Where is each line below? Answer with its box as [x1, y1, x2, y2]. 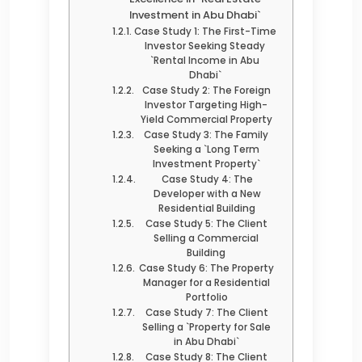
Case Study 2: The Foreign [141, 83, 271, 97]
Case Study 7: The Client [145, 305, 268, 319]
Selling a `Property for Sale [142, 320, 271, 334]
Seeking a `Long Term [153, 142, 259, 156]
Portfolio [185, 290, 228, 304]
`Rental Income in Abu [150, 53, 260, 67]
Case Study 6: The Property [139, 261, 275, 275]
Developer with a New [153, 187, 261, 200]
